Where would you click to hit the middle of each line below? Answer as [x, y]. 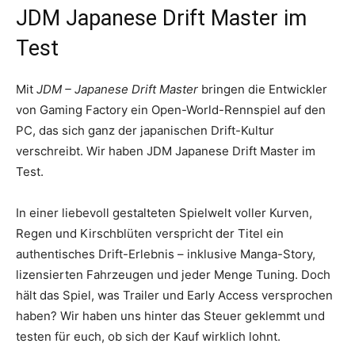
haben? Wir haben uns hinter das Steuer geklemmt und [170, 315]
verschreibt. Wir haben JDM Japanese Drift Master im [166, 151]
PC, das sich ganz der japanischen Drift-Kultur [145, 130]
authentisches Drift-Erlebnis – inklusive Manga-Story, [166, 254]
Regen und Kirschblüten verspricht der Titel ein [150, 233]
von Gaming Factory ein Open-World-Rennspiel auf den [171, 109]
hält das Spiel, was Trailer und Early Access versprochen [174, 295]
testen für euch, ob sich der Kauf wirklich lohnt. [148, 336]
